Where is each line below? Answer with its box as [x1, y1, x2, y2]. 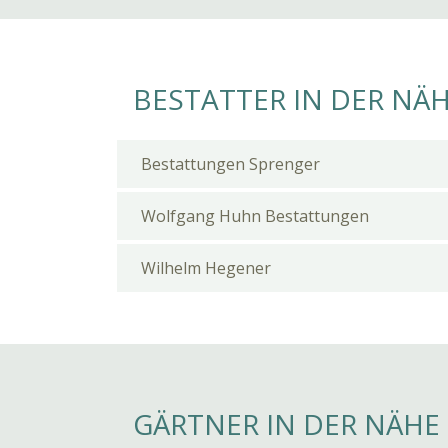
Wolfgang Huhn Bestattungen [141, 205, 369, 227]
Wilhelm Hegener [141, 257, 271, 279]
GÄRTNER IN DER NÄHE [133, 405, 440, 443]
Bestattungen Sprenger [141, 153, 320, 175]
